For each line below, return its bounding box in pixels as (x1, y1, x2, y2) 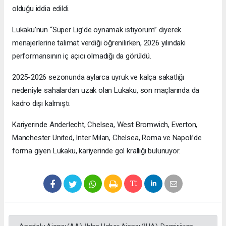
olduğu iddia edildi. (12, 4, 70, 13)
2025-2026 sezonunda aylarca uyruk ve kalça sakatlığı (12, 72, 185, 82)
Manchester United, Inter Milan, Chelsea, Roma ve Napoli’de (12, 133, 202, 142)
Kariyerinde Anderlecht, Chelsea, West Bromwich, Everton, (12, 120, 198, 129)
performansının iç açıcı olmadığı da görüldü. (12, 51, 151, 61)
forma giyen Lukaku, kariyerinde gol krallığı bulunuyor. (12, 146, 181, 155)
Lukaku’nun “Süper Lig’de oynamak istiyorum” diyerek (12, 25, 182, 34)
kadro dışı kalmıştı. (12, 98, 71, 108)
